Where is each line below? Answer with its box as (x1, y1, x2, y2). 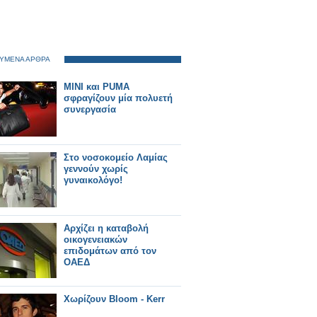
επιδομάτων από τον (64, 246, 156, 256)
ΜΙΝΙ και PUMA (64, 81, 129, 92)
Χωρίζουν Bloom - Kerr (64, 294, 165, 304)
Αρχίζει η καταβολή (64, 223, 149, 234)
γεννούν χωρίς (64, 163, 128, 174)
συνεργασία (64, 104, 116, 115)
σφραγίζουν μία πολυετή (64, 93, 173, 103)
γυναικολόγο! (64, 175, 122, 185)
